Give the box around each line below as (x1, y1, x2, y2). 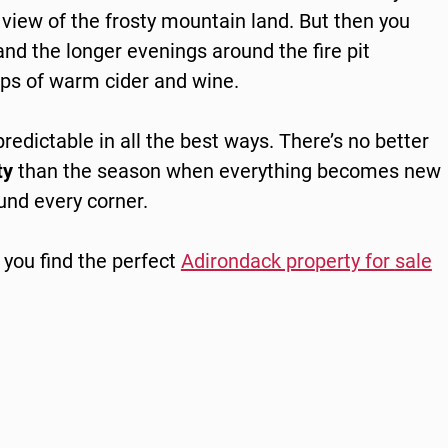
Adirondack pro (180, 247, 315, 274)
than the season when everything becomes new (12, 157, 441, 184)
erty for (325, 247, 395, 274)
